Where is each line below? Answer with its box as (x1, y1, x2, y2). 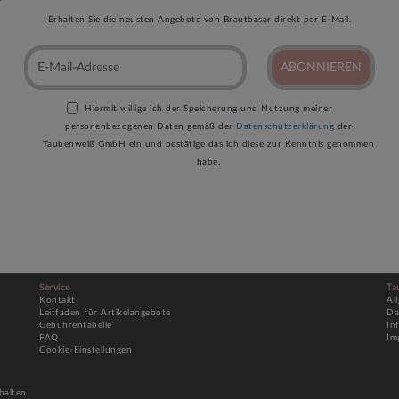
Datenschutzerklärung (236, 122, 334, 132)
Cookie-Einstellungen (39, 346, 132, 355)
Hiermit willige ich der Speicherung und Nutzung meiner (85, 104, 332, 114)
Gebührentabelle (39, 321, 112, 330)
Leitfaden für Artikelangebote (39, 308, 171, 318)
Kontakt (39, 296, 76, 305)
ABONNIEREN (280, 61, 362, 75)
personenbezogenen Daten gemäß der (65, 122, 236, 132)
